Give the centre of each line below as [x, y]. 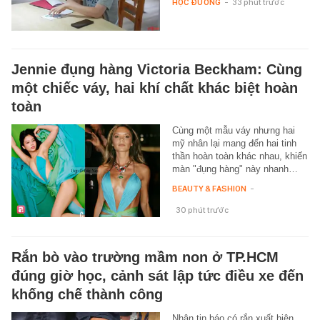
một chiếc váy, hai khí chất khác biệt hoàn [155, 88]
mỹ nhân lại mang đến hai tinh [234, 144]
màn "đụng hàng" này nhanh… [235, 169]
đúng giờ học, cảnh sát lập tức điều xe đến [157, 276]
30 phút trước [202, 210]
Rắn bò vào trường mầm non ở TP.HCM [145, 257]
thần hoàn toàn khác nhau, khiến [239, 156]
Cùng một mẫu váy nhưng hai [233, 131]
